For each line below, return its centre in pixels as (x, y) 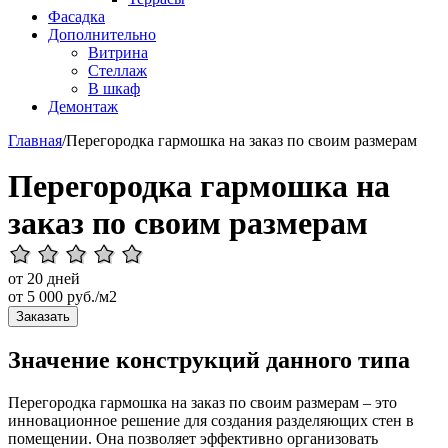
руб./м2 (90, 296)
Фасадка (76, 16)
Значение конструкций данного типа (209, 359)
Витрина (118, 52)
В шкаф (114, 88)
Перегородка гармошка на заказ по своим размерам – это (202, 402)
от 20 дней (44, 278)
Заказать (43, 316)
